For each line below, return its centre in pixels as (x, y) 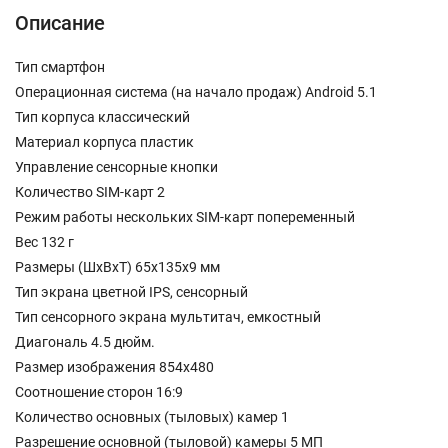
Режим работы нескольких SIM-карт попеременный (185, 217)
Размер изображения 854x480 (114, 367)
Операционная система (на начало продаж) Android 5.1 (196, 92)
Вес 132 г (44, 242)
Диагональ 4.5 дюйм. (85, 342)
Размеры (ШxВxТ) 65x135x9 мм (117, 267)
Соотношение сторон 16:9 (99, 392)
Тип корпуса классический (102, 117)
